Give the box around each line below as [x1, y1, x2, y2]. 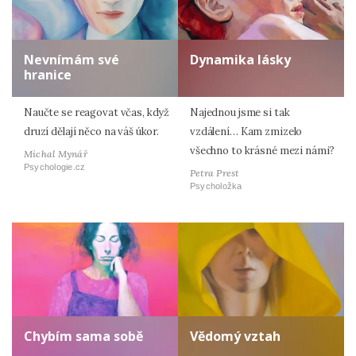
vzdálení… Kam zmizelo [190, 124, 303, 138]
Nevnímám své [24, 50, 119, 68]
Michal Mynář [24, 147, 87, 160]
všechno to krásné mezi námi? [190, 143, 335, 157]
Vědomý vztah [190, 327, 281, 346]
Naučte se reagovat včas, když [24, 105, 170, 119]
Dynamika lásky [190, 50, 291, 68]
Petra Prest [190, 166, 239, 179]
